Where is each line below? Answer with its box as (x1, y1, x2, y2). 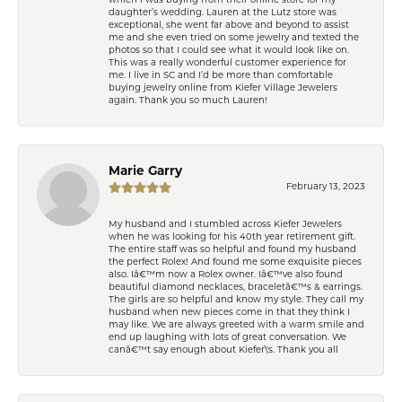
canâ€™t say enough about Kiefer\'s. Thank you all (109, 345, 338, 354)
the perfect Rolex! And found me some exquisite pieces (109, 258, 362, 267)
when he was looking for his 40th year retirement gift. (109, 232, 355, 241)
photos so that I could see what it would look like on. (109, 46, 349, 55)
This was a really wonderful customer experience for (109, 58, 346, 67)
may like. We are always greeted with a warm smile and (109, 320, 364, 329)
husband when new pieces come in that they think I (109, 308, 350, 317)
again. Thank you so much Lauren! (109, 96, 267, 105)
